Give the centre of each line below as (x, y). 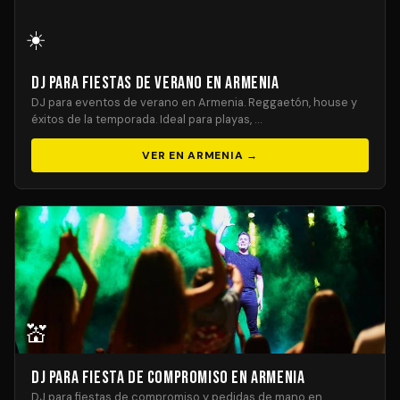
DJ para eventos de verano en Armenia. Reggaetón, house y (194, 102)
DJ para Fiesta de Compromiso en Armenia (168, 378)
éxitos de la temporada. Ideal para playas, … (146, 119)
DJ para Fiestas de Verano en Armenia (155, 83)
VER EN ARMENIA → (200, 155)
